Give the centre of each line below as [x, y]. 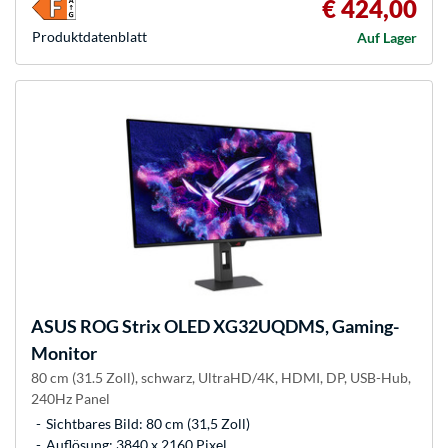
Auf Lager [387, 37]
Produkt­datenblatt [89, 36]
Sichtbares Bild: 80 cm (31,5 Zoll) [148, 423]
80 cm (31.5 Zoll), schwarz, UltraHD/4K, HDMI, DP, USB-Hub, [221, 377]
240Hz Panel [70, 398]
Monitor [64, 352]
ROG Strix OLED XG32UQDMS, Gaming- [238, 325]
